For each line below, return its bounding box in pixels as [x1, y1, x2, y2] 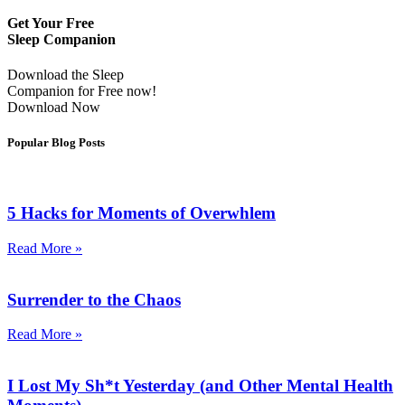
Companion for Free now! [7, 83, 156, 99]
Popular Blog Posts [7, 136, 105, 150]
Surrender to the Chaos [7, 289, 181, 309]
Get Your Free [7, 14, 94, 31]
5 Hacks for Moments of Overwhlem [7, 203, 276, 223]
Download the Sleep [7, 67, 124, 83]
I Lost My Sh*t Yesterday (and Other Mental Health [7, 376, 393, 396]
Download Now [7, 99, 100, 116]
